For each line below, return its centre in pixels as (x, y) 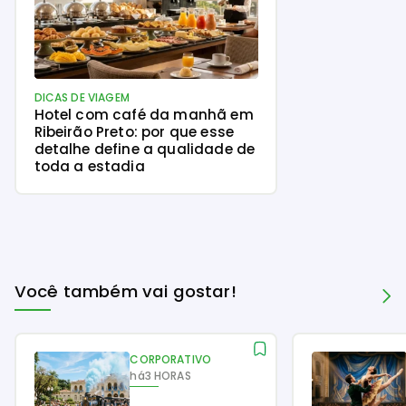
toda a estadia (89, 166)
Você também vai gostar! (126, 291)
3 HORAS (168, 376)
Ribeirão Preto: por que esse (134, 132)
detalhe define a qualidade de (145, 149)
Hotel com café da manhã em (144, 115)
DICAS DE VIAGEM (82, 97)
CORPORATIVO (171, 359)
